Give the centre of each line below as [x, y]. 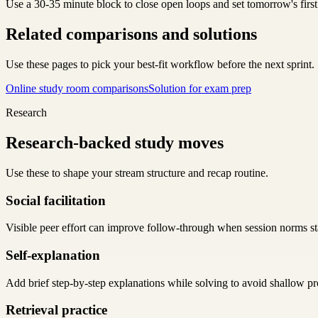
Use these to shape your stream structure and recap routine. [137, 172]
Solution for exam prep [200, 88]
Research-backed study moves [115, 142]
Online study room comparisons [77, 88]
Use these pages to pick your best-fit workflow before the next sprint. [160, 64]
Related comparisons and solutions [131, 34]
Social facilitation [56, 200]
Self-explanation [53, 255]
